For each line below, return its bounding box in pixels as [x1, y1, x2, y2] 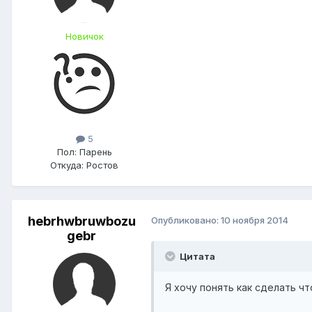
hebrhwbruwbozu [27, 214, 136, 229]
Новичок [65, 30, 104, 42]
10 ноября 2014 [221, 214, 288, 226]
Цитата [178, 251, 215, 263]
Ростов [84, 159, 118, 171]
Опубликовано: [151, 214, 221, 226]
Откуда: [50, 159, 84, 171]
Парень [76, 146, 112, 158]
